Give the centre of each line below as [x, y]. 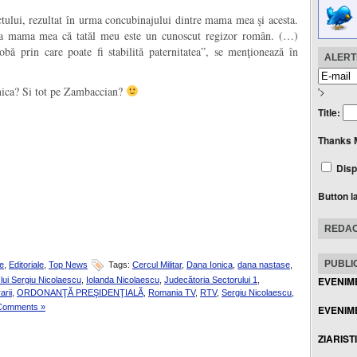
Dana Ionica [210, 264]
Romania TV [172, 292]
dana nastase [264, 264]
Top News [68, 264]
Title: [330, 112]
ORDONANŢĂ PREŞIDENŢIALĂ [80, 292]
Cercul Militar [157, 264]
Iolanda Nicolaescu [123, 280]
